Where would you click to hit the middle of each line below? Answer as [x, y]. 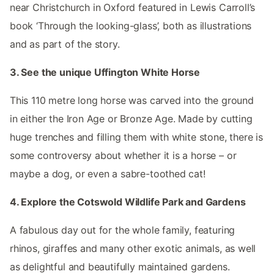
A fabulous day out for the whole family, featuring [123, 230]
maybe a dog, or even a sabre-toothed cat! [108, 174]
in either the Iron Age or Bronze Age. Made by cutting [131, 119]
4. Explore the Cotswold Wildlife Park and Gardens [128, 202]
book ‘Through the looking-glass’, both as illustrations [131, 26]
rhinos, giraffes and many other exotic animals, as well [133, 249]
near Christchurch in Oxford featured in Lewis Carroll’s [133, 8]
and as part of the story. [65, 44]
